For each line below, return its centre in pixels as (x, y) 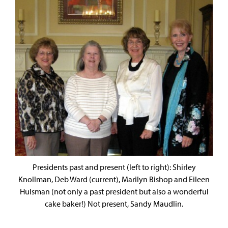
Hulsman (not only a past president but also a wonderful (114, 192)
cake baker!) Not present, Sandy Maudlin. (114, 204)
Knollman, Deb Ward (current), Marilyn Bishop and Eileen (114, 179)
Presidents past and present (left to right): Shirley (114, 167)
